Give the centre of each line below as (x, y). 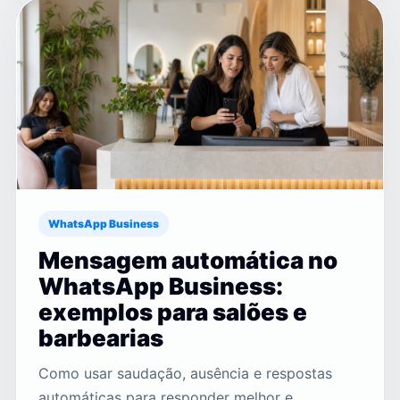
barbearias (101, 338)
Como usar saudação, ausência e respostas (185, 374)
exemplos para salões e (173, 312)
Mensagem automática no (188, 261)
